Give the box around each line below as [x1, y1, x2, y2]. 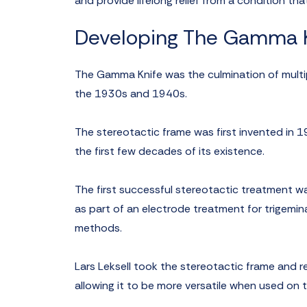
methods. [75, 221, 122, 235]
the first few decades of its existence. [75, 144, 265, 158]
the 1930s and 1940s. [75, 86, 187, 101]
